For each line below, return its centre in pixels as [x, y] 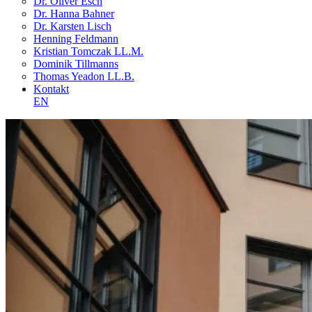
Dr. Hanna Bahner [74, 14]
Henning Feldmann [76, 39]
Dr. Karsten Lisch [72, 26]
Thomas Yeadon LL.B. [84, 76]
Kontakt [51, 89]
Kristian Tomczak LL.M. [88, 51]
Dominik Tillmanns [76, 64]
